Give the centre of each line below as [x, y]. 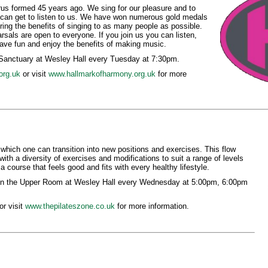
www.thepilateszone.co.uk [70, 206]
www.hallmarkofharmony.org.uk [102, 74]
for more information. [152, 206]
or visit [34, 74]
